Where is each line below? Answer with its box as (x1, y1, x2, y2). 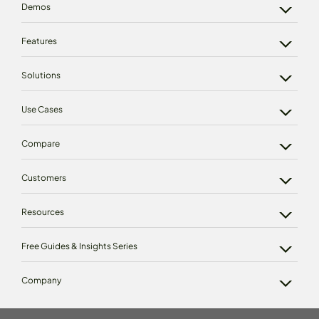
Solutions (21, 70, 61, 81)
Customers (21, 172, 66, 184)
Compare (21, 138, 60, 150)
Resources (21, 206, 64, 218)
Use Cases (21, 104, 63, 115)
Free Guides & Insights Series (21, 241, 137, 252)
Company (21, 275, 61, 286)
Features (21, 36, 57, 47)
